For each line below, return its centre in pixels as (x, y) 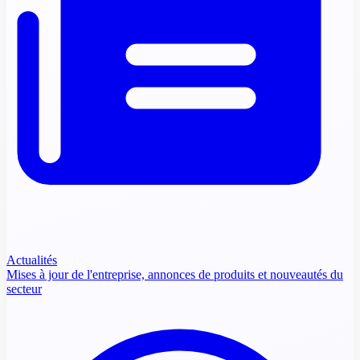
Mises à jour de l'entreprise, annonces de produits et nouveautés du (175, 274)
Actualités (32, 260)
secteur (24, 288)
